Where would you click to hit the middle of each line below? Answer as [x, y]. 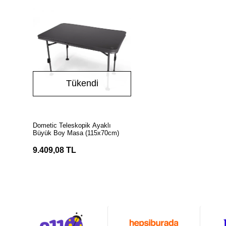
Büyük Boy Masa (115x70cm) [76, 133]
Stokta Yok [88, 120]
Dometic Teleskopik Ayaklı [72, 126]
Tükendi [82, 83]
